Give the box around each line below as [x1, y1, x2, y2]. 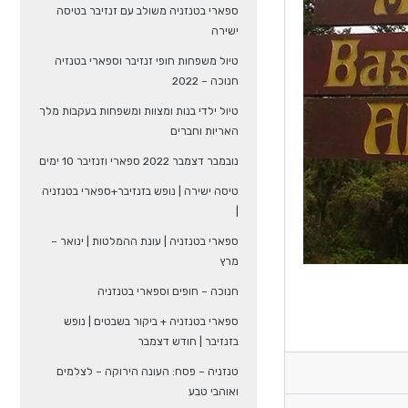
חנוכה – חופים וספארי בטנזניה [97, 285, 239, 298]
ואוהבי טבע [188, 385, 239, 398]
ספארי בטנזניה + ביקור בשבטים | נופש [63, 315, 239, 328]
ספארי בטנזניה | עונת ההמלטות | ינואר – [50, 235, 239, 248]
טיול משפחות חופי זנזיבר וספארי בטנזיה [54, 55, 239, 67]
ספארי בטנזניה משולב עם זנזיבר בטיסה [56, 5, 239, 17]
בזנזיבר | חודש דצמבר [137, 335, 239, 348]
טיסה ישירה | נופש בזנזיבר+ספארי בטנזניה [41, 185, 239, 198]
